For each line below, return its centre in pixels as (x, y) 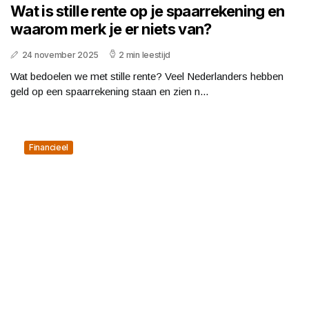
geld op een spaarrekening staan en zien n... (109, 91)
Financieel (49, 147)
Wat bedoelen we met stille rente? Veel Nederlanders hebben (147, 76)
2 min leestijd (145, 54)
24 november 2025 (60, 54)
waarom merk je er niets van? (111, 29)
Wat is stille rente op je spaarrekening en (148, 11)
